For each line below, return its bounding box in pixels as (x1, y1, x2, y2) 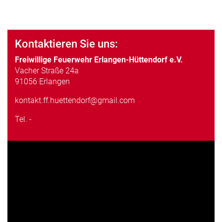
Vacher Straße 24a (15, 66, 79, 76)
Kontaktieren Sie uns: (15, 38, 118, 51)
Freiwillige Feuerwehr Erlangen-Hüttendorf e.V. (15, 55, 183, 65)
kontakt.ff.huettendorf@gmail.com (15, 96, 135, 106)
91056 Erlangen (15, 77, 70, 87)
